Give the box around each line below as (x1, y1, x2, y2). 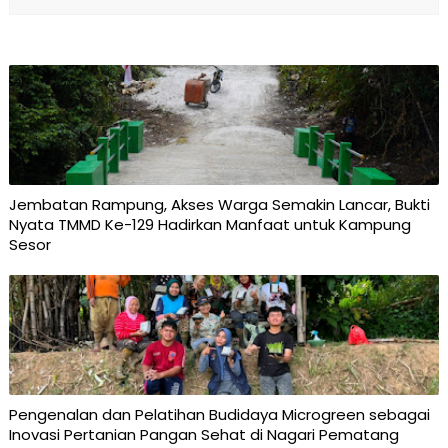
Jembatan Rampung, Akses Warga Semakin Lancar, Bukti (8, 193, 430, 215)
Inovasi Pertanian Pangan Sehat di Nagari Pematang (8, 423, 399, 445)
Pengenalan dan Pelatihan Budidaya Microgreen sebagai (8, 403, 430, 425)
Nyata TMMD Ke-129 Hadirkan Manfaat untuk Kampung (8, 213, 411, 235)
